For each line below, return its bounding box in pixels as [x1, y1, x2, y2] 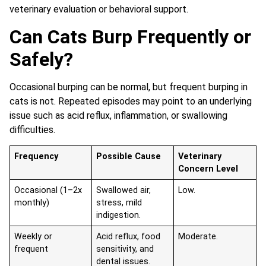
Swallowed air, [96, 185, 151, 196]
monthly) [14, 198, 50, 208]
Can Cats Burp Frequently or [9, 25, 251, 48]
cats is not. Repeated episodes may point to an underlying [9, 95, 252, 107]
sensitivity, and [96, 244, 154, 255]
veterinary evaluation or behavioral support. [9, 4, 188, 15]
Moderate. [178, 232, 218, 242]
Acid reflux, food [96, 232, 161, 242]
